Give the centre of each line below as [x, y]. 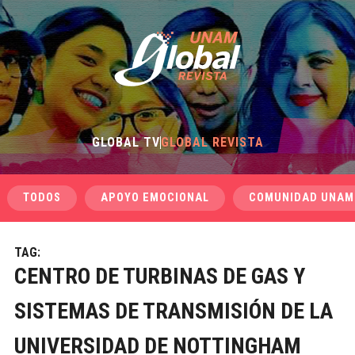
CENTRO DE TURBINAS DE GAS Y [159, 276]
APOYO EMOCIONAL [155, 198]
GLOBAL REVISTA [212, 142]
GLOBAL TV [126, 142]
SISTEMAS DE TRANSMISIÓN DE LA [173, 311]
